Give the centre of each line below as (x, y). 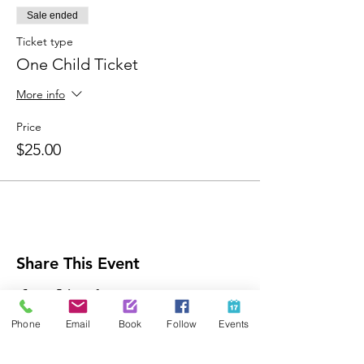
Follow (182, 323)
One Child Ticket (77, 64)
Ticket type (45, 41)
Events (234, 323)
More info (41, 95)
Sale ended (52, 15)
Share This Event (78, 263)
